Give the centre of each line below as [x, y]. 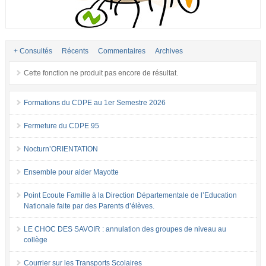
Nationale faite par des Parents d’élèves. [89, 206]
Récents [75, 51]
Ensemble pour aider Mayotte [71, 172]
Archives [169, 51]
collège [35, 240]
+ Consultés [33, 51]
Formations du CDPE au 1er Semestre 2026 [94, 103]
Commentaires [121, 51]
